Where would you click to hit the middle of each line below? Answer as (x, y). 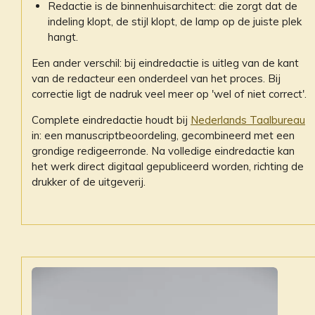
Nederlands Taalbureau (248, 120)
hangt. (63, 37)
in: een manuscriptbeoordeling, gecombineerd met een (163, 135)
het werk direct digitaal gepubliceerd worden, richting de (168, 166)
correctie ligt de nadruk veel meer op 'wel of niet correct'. (169, 94)
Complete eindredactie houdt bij (111, 120)
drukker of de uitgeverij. (89, 181)
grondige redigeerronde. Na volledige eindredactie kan (163, 150)
